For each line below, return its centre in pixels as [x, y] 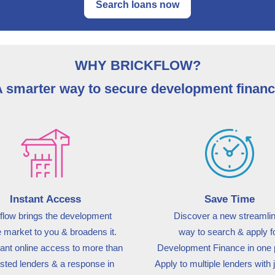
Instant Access [45, 199]
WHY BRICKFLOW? [137, 65]
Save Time [230, 199]
